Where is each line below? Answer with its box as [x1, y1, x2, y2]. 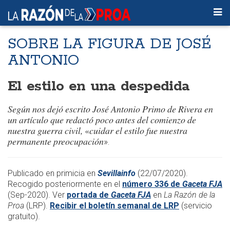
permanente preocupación [8, 135, 104, 147]
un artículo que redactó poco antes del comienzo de [8, 113, 196, 126]
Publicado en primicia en [8, 168, 98, 178]
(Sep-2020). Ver [8, 190, 67, 200]
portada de [67, 190, 111, 200]
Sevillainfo [98, 168, 136, 178]
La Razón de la [164, 190, 215, 200]
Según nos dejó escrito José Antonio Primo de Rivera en [8, 103, 213, 115]
